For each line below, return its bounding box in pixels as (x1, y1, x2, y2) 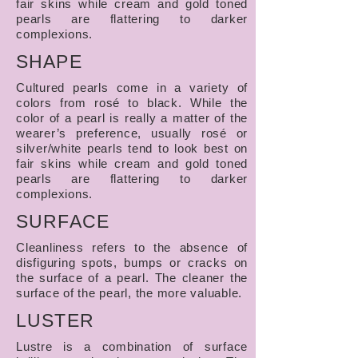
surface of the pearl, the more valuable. (16, 286, 242, 300)
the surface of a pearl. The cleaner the (16, 271, 248, 284)
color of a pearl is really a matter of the (16, 111, 248, 125)
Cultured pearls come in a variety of (16, 81, 248, 94)
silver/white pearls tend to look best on (16, 141, 248, 155)
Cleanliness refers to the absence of (16, 241, 248, 254)
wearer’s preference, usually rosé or (16, 126, 248, 140)
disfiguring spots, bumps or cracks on (16, 256, 248, 269)
